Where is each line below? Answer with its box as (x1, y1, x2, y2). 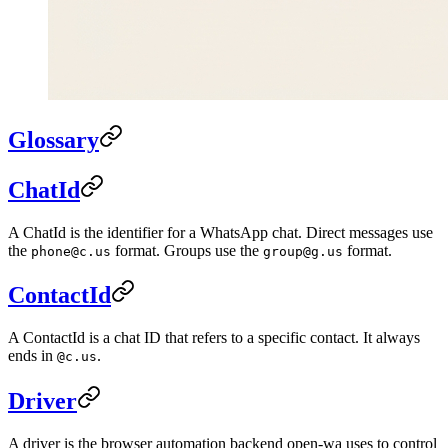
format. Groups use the (111, 241, 263, 259)
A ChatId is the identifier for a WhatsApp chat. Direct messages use (8, 223, 433, 241)
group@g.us (263, 243, 343, 259)
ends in (8, 347, 57, 365)
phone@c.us (31, 243, 111, 259)
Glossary (8, 126, 99, 153)
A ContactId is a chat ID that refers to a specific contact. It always (8, 329, 420, 347)
